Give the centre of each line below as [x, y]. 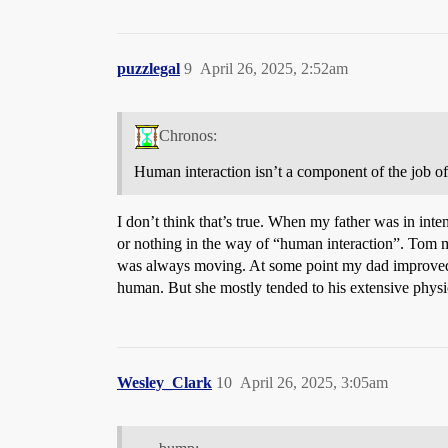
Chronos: [187, 135]
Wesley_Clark [164, 382]
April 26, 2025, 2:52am [274, 68]
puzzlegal [148, 68]
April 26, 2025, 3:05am [314, 382]
